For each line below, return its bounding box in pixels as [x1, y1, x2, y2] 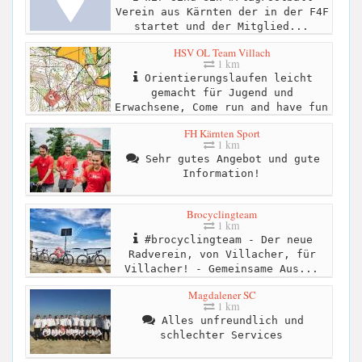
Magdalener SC [187, 288, 256, 303]
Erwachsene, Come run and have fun [114, 100, 328, 113]
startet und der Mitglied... [133, 19, 309, 32]
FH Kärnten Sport [183, 125, 260, 141]
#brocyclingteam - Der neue [137, 233, 313, 246]
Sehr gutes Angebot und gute [138, 152, 320, 165]
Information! [182, 166, 260, 179]
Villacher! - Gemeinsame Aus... [124, 262, 318, 275]
